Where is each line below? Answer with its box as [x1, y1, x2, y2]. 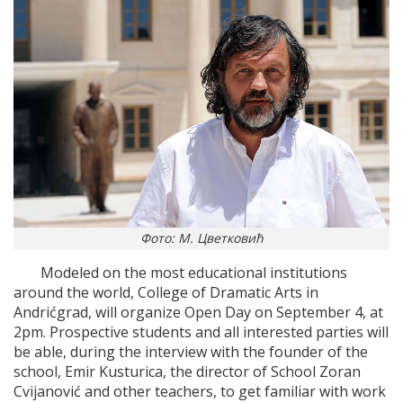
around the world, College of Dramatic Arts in [13, 282, 318, 303]
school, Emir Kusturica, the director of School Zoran [13, 362, 361, 382]
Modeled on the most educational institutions [40, 263, 347, 283]
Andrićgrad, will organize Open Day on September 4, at [13, 302, 383, 323]
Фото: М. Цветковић [139, 229, 264, 247]
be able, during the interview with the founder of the [13, 342, 368, 363]
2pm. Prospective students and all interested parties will [13, 322, 389, 343]
